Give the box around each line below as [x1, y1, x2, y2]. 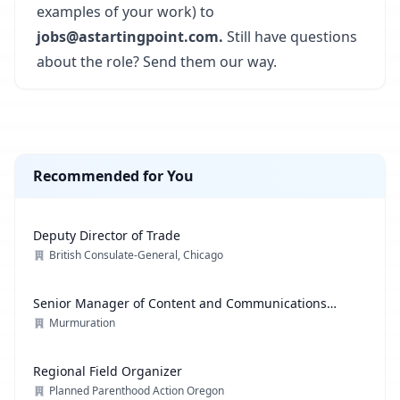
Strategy [33, 312, 83, 329]
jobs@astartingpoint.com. [37, 27, 227, 46]
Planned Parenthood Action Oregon [49, 383, 224, 398]
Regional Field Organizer [33, 362, 182, 379]
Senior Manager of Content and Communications [33, 295, 327, 312]
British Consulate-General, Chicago [49, 247, 223, 262]
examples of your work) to [37, 2, 214, 21]
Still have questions [227, 27, 357, 46]
